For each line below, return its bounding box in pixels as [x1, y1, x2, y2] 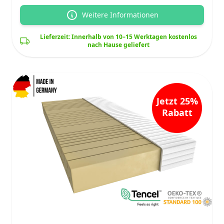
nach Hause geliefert [87, 40, 150, 49]
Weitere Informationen [81, 9, 158, 19]
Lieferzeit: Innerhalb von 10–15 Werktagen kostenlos [40, 32, 197, 41]
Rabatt [161, 106, 192, 118]
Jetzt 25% [156, 94, 198, 107]
